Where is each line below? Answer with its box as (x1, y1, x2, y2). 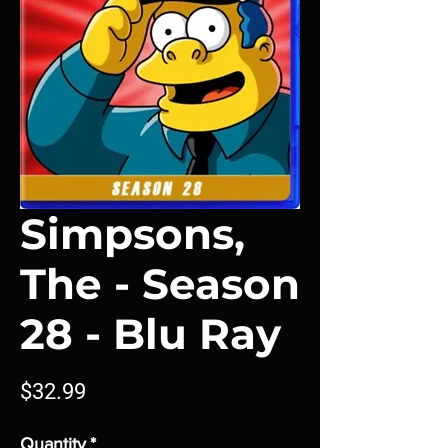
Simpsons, (20, 208, 245, 260)
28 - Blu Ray (20, 308, 281, 360)
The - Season (20, 258, 300, 310)
